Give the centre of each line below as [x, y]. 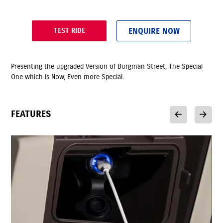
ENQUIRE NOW [154, 31]
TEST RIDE [69, 31]
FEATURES [31, 113]
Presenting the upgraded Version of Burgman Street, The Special [107, 66]
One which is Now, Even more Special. [68, 76]
